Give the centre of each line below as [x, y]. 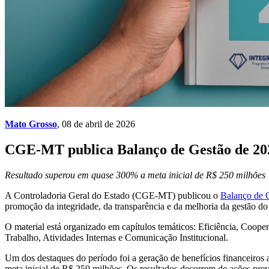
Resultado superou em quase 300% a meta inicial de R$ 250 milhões [135, 175]
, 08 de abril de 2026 [96, 124]
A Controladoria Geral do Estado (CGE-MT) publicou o [113, 195]
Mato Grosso [31, 124]
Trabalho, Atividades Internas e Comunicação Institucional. [116, 237]
